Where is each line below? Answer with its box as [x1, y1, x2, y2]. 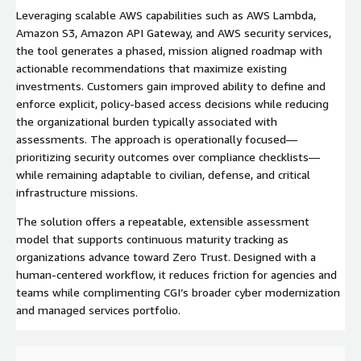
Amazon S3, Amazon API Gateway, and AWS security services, [16, 25, 331, 39]
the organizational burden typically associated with [16, 114, 277, 128]
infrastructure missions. [16, 185, 138, 199]
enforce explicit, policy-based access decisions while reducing [16, 96, 329, 110]
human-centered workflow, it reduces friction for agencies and [16, 267, 337, 281]
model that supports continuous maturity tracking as [16, 231, 288, 246]
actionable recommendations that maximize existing [16, 60, 287, 75]
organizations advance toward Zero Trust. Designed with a [16, 249, 316, 263]
